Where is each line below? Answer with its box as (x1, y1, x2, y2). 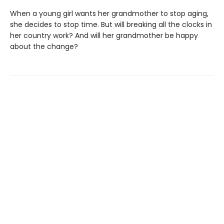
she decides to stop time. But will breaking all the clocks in (10, 19, 212, 29)
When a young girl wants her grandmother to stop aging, (10, 8, 208, 18)
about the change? (10, 41, 78, 51)
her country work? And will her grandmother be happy (10, 30, 198, 40)
